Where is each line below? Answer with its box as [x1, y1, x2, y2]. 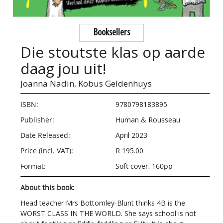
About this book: [20, 183, 75, 193]
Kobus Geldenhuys [78, 78, 152, 90]
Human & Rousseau [115, 115, 180, 125]
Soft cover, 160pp [115, 161, 173, 171]
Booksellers [93, 28, 130, 38]
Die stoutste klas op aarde [20, 42, 206, 63]
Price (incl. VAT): [20, 146, 74, 156]
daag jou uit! [20, 58, 107, 79]
